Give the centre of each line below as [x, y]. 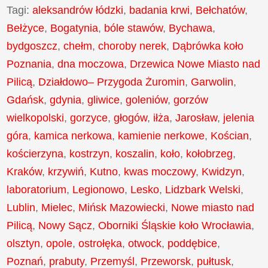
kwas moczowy [160, 171]
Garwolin [212, 82]
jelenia [239, 118]
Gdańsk [25, 100]
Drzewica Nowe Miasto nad [195, 64]
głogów [131, 118]
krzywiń [66, 171]
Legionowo [99, 189]
